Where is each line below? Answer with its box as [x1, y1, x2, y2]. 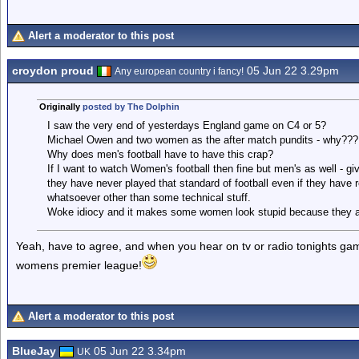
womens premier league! [16, 259, 142, 272]
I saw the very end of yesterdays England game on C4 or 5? [46, 119, 326, 131]
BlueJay [12, 345, 56, 357]
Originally [38, 102, 83, 111]
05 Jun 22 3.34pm [91, 345, 186, 357]
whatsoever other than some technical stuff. [46, 192, 251, 204]
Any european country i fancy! [115, 66, 244, 77]
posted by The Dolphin [82, 102, 179, 111]
